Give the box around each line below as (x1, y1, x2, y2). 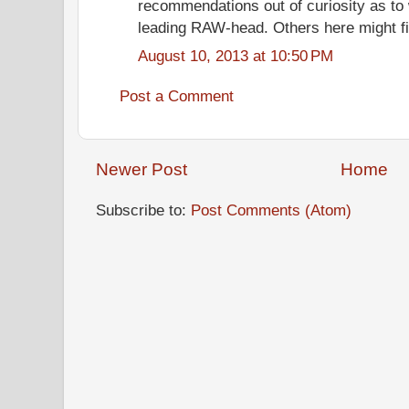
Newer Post (96, 160, 187, 179)
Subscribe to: (96, 200, 191, 219)
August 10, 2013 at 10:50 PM (138, 46, 333, 65)
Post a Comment (120, 86, 234, 105)
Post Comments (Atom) (191, 200, 351, 219)
